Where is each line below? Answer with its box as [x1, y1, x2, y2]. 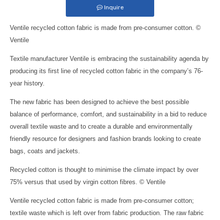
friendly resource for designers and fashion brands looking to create [10, 135, 201, 142]
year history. [10, 80, 45, 87]
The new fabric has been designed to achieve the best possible [10, 98, 189, 106]
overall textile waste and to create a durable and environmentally [10, 123, 192, 130]
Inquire [104, 4, 124, 11]
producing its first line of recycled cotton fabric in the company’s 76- [10, 67, 203, 75]
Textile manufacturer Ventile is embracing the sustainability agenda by [10, 55, 209, 62]
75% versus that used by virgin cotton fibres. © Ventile [10, 178, 165, 186]
